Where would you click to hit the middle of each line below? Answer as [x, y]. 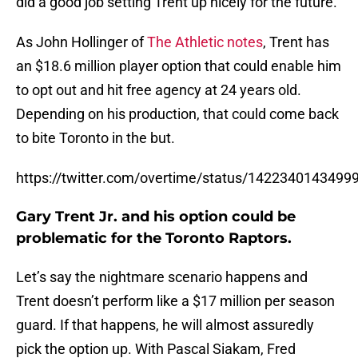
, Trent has [296, 42]
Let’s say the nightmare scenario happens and [162, 277]
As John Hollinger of [82, 42]
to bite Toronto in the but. [95, 138]
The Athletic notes [205, 42]
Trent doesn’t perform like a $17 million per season [175, 301]
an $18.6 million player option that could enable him [179, 66]
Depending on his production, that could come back [177, 114]
